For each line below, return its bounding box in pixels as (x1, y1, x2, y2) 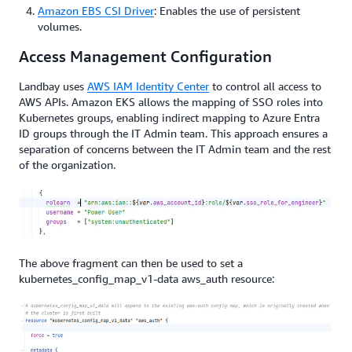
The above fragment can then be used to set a (19, 255, 243, 269)
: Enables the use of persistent (154, 3, 300, 17)
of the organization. (19, 157, 115, 171)
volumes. (38, 19, 82, 33)
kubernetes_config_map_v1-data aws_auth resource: (19, 271, 274, 285)
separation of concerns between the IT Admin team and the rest (19, 141, 331, 156)
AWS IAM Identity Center (87, 79, 209, 93)
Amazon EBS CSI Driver (38, 3, 154, 17)
